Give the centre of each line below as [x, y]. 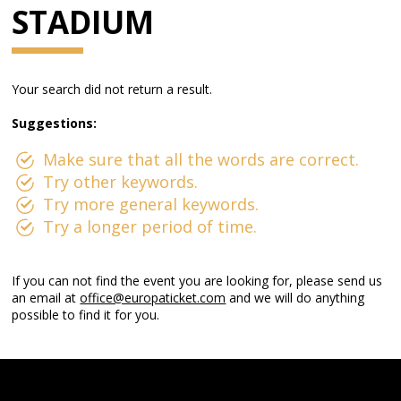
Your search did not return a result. [112, 89]
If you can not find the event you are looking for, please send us [197, 281]
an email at [46, 298]
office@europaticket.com [153, 298]
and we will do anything [295, 298]
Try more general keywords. [151, 204]
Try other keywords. [121, 182]
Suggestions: [55, 123]
